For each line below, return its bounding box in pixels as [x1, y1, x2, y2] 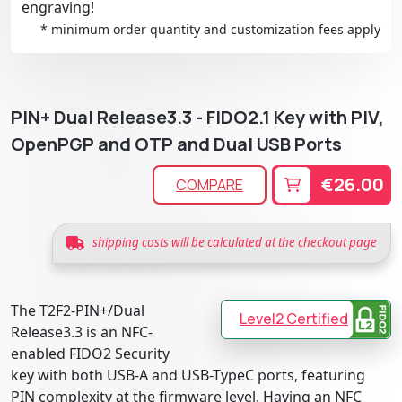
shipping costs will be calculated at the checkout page [92, 234, 377, 251]
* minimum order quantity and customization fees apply [40, 20, 380, 38]
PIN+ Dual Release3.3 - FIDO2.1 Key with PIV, [11, 104, 384, 129]
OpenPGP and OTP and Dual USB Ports [11, 131, 342, 156]
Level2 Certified [240, 309, 348, 329]
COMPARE [176, 174, 244, 195]
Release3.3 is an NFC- [11, 321, 153, 342]
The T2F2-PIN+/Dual [11, 300, 144, 320]
